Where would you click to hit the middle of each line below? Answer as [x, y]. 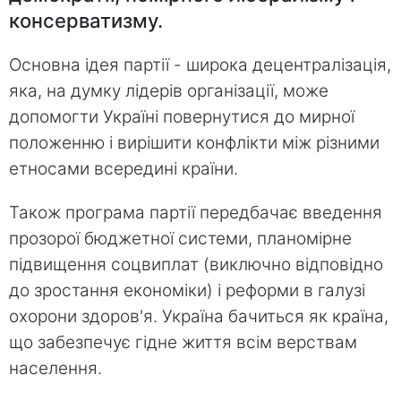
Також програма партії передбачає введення [196, 212]
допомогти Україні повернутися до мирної [182, 116]
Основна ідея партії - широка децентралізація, [200, 64]
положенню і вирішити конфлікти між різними [194, 142]
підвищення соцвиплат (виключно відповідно [196, 264]
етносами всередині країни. [124, 168]
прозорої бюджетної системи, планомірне [180, 238]
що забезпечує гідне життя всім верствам [183, 342]
